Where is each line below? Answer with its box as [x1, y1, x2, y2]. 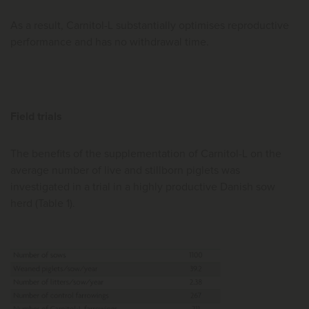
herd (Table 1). [10, 197, 75, 209]
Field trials [10, 110, 62, 122]
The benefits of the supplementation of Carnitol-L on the [10, 148, 281, 159]
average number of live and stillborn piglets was [10, 164, 240, 176]
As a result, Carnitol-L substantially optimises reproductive [10, 19, 289, 31]
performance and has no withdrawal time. [10, 36, 209, 48]
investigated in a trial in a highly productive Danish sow [10, 181, 275, 192]
